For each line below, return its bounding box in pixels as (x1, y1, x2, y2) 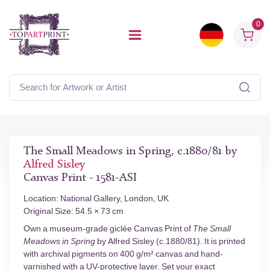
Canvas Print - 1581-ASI (24, 172, 137, 184)
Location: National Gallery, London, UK (24, 193, 169, 204)
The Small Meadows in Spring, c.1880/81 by (24, 146, 237, 157)
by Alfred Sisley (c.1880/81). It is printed (95, 236, 245, 246)
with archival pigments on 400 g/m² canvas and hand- (24, 249, 223, 259)
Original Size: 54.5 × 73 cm (24, 206, 124, 216)
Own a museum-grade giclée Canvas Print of (24, 224, 193, 234)
